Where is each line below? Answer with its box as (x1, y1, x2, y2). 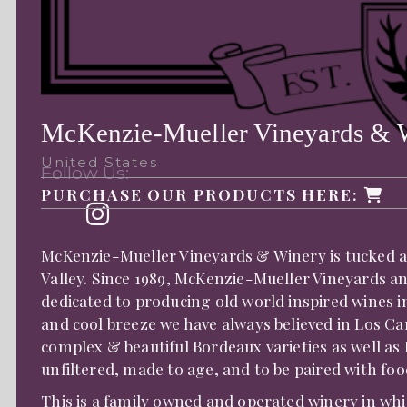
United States (41, 153, 159, 171)
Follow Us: (41, 161, 130, 184)
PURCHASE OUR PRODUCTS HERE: (41, 183, 364, 204)
